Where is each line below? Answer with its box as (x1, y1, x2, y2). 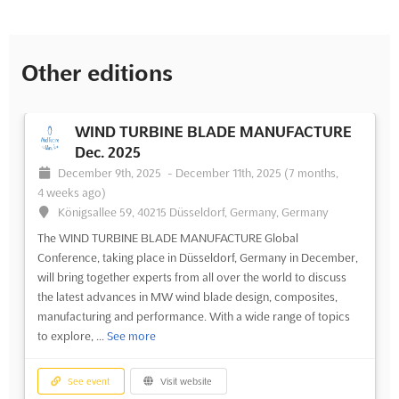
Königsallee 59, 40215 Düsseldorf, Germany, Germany (58, 205, 330, 218)
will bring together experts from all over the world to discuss (37, 270, 346, 283)
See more (106, 329, 156, 342)
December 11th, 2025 (175, 166, 285, 179)
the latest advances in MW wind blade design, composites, (37, 289, 338, 303)
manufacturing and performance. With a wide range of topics (37, 309, 350, 322)
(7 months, (284, 166, 339, 179)
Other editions (21, 60, 173, 85)
